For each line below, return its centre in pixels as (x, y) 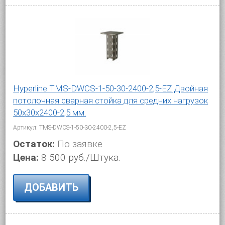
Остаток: (34, 144)
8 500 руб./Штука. (81, 157)
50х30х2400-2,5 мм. (50, 112)
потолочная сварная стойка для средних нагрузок (111, 100)
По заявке (79, 144)
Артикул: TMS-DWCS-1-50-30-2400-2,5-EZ (70, 127)
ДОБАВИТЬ (51, 187)
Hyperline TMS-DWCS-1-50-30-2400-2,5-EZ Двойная (111, 88)
